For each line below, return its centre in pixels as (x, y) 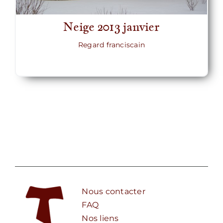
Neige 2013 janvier (111, 27)
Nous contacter (113, 192)
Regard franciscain (111, 45)
